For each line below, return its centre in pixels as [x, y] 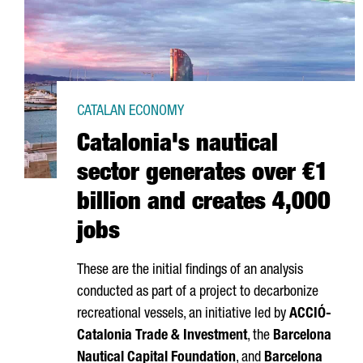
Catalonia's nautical [177, 146]
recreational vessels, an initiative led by [183, 314]
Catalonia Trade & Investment [162, 336]
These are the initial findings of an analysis [190, 271]
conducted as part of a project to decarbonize [198, 293]
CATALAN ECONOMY [130, 112]
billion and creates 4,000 [204, 204]
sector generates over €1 [203, 175]
